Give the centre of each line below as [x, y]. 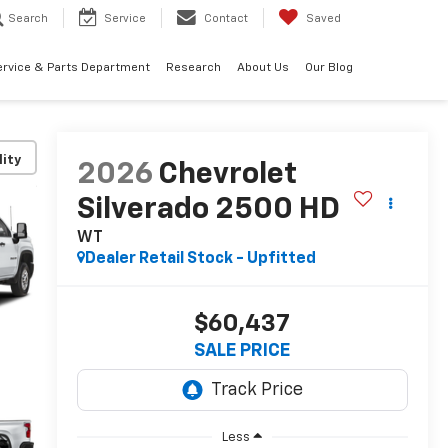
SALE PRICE [242, 351]
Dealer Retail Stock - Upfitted [200, 259]
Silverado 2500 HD [208, 210]
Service [125, 19]
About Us [263, 68]
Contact [226, 19]
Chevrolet [227, 175]
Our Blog [329, 68]
